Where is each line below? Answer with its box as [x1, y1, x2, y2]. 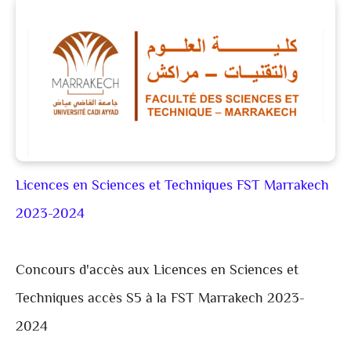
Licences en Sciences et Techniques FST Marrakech [16, 175, 329, 198]
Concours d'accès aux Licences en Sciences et [16, 260, 299, 283]
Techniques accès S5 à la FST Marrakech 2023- [16, 288, 305, 311]
